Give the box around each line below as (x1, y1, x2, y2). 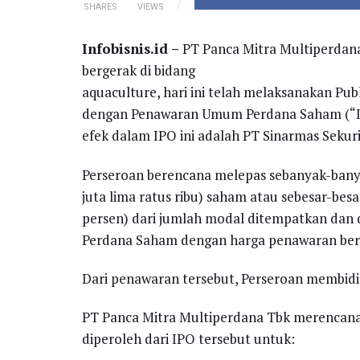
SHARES (83, 2, 117, 13)
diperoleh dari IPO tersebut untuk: (82, 329, 295, 349)
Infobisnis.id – (82, 39, 179, 59)
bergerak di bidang (82, 61, 195, 80)
